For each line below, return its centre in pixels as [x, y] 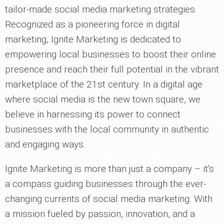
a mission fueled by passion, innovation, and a [100, 214]
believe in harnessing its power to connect [93, 114]
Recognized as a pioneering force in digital [92, 24]
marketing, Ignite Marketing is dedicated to [93, 39]
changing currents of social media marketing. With [109, 199]
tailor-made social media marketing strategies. [101, 9]
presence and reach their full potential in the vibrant [112, 69]
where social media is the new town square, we [103, 99]
